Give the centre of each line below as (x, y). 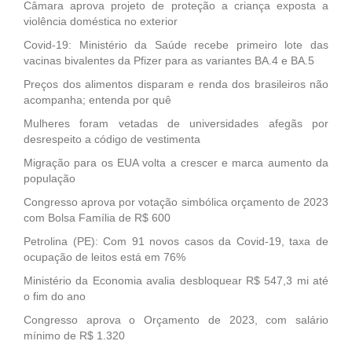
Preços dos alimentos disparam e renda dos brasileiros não (176, 84)
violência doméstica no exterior (101, 21)
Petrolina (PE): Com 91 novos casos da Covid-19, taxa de (176, 241)
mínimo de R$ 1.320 (74, 335)
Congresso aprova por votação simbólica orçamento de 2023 (176, 202)
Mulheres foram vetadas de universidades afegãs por (176, 123)
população (49, 178)
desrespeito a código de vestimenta (112, 139)
